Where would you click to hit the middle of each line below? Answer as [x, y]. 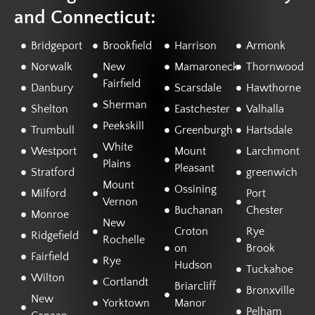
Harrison [195, 46]
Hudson [193, 265]
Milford [48, 194]
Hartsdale [269, 130]
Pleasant [194, 168]
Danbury [52, 88]
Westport [53, 152]
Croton [191, 232]
